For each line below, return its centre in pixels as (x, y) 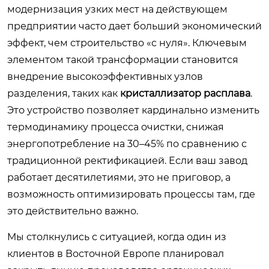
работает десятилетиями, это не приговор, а (119, 177)
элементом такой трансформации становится (123, 59)
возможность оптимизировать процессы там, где (131, 194)
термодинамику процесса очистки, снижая (116, 127)
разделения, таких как (64, 93)
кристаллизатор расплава (185, 93)
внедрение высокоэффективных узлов (105, 76)
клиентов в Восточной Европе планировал (116, 253)
